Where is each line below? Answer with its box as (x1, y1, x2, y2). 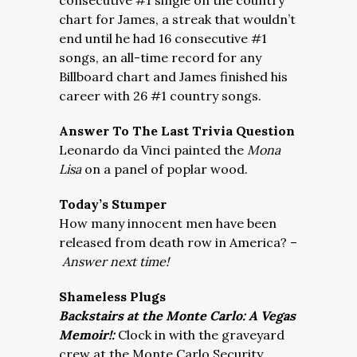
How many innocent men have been (59, 215, 277, 231)
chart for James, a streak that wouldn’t (59, 11, 296, 27)
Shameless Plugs (59, 288, 166, 304)
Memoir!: (59, 327, 118, 343)
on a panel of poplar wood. (84, 161, 248, 177)
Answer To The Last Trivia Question (59, 123, 295, 139)
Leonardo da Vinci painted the (59, 142, 247, 158)
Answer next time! (62, 253, 169, 269)
